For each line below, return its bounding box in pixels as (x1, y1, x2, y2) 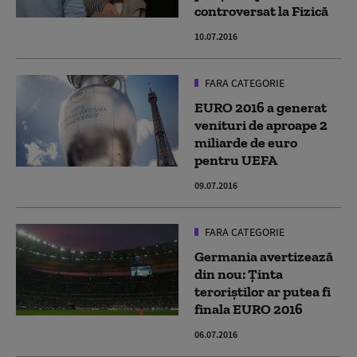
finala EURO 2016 (194, 300, 303, 319)
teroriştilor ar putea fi (194, 283, 331, 301)
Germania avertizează (194, 248, 333, 266)
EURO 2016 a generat (194, 99, 327, 117)
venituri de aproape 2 (194, 116, 328, 135)
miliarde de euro (194, 134, 297, 152)
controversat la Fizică (194, 2, 328, 21)
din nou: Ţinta (194, 265, 283, 284)
